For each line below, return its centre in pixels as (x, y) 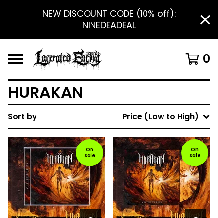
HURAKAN (45, 92)
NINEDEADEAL (109, 25)
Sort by (22, 117)
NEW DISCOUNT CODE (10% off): (109, 13)
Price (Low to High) (160, 117)
